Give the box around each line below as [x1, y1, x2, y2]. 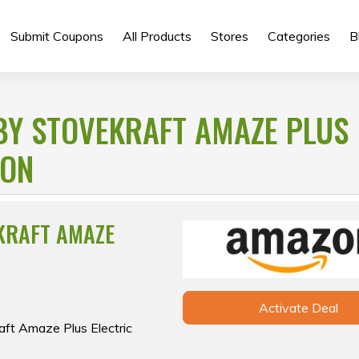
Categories [267, 28, 330, 44]
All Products [122, 28, 192, 44]
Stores [210, 28, 248, 44]
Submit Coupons [10, 28, 103, 44]
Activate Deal [258, 300, 338, 317]
